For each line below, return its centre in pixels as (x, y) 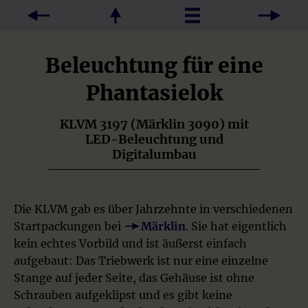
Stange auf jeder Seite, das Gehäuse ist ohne (134, 278)
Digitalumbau (154, 154)
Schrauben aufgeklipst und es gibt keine (123, 295)
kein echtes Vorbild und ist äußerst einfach (130, 243)
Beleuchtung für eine (154, 65)
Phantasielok (154, 93)
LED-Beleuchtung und (154, 139)
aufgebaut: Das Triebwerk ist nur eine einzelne (141, 261)
